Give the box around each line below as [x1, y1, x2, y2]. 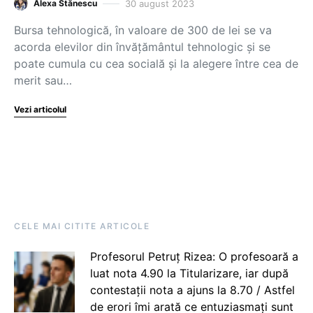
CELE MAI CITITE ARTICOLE [14, 221, 150, 231]
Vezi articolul [14, 104, 66, 115]
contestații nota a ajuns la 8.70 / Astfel [89, 283, 295, 297]
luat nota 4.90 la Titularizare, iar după [89, 266, 289, 280]
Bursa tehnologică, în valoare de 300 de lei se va [14, 23, 272, 37]
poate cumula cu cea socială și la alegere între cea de [14, 57, 298, 71]
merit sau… [14, 73, 72, 87]
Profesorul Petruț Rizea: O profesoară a [89, 249, 298, 263]
